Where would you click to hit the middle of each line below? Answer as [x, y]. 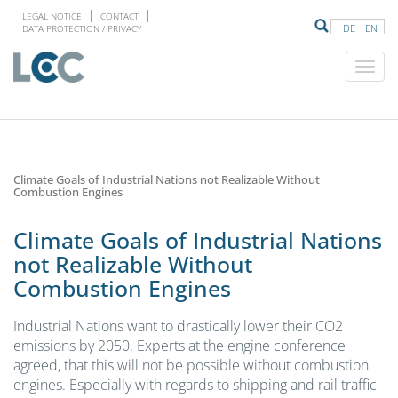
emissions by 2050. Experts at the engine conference [179, 345]
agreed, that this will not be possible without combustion [191, 365]
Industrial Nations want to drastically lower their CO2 [178, 326]
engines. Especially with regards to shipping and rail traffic [195, 384]
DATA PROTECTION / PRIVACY [82, 29]
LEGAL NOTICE [52, 16]
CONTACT [119, 16]
